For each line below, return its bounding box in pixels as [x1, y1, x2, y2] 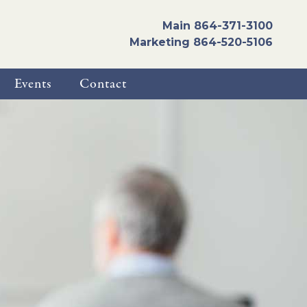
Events [14, 74, 52, 93]
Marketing [130, 36, 193, 49]
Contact [79, 74, 127, 93]
